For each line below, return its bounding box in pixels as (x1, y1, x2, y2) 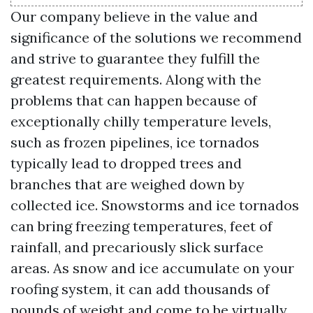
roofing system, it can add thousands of (10, 279, 270, 298)
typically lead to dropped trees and (10, 154, 242, 172)
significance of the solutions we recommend (10, 28, 302, 46)
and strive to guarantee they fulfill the (10, 49, 260, 67)
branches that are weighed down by (10, 175, 245, 193)
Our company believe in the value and (10, 7, 258, 25)
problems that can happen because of (10, 91, 257, 109)
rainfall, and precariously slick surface (10, 238, 263, 256)
